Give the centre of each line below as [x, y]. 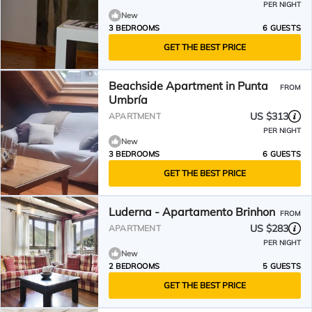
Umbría [128, 100]
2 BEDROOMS [134, 266]
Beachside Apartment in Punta [188, 86]
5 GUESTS [282, 266]
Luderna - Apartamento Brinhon [192, 212]
